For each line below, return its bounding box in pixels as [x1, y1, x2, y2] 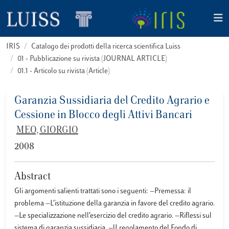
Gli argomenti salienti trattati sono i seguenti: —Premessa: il [14, 188, 191, 195]
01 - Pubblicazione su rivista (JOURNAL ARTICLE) [17, 55, 167, 63]
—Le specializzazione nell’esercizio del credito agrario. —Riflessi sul [14, 212, 212, 220]
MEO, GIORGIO [16, 126, 78, 135]
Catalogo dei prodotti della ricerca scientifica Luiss [31, 43, 180, 51]
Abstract [14, 172, 51, 182]
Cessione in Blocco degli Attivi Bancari [14, 110, 192, 121]
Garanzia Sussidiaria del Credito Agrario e [14, 96, 210, 107]
